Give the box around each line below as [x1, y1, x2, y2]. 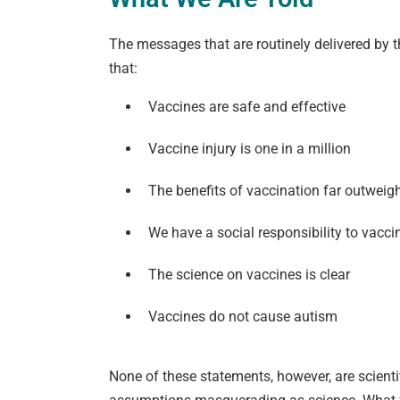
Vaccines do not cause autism [148, 307, 337, 325]
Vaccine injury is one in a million [148, 139, 351, 157]
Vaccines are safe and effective [148, 97, 346, 115]
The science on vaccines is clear [148, 265, 350, 283]
